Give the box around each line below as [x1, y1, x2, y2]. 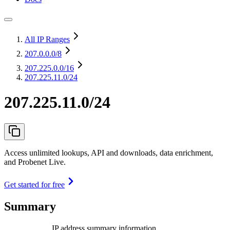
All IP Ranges [25, 35, 70, 44]
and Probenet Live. [4, 157, 66, 166]
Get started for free [4, 180, 65, 189]
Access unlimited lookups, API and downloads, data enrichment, [4, 148, 213, 157]
